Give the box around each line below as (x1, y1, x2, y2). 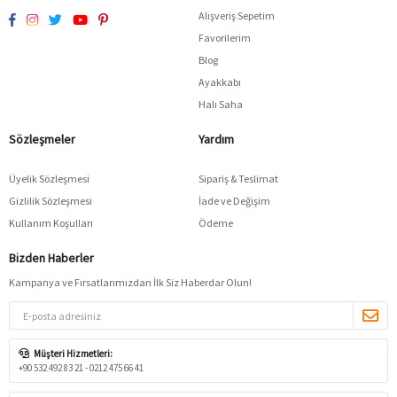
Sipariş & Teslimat (198, 172, 278, 186)
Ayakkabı (198, 75, 241, 90)
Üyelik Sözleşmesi (9, 172, 90, 186)
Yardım (198, 131, 234, 148)
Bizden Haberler (9, 250, 94, 267)
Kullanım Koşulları (9, 216, 93, 230)
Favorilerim (198, 31, 251, 45)
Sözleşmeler (9, 131, 75, 148)
